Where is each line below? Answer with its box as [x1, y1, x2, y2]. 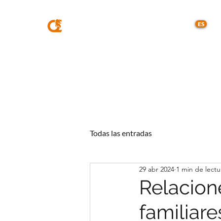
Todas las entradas [90, 128, 152, 138]
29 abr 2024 [139, 164, 174, 174]
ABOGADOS [98, 18, 164, 33]
